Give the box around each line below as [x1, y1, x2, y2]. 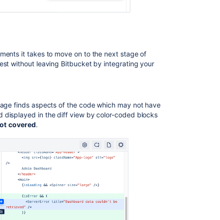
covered [8, 120, 36, 129]
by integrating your [91, 59, 155, 68]
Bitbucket [61, 59, 92, 68]
